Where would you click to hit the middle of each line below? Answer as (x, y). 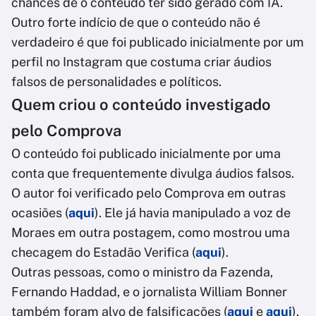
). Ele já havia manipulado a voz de (193, 213)
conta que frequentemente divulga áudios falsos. (153, 174)
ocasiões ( (40, 213)
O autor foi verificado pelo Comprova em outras (148, 193)
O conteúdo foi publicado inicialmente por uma (146, 154)
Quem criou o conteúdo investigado (141, 105)
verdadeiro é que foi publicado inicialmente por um (158, 42)
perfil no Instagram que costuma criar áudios (141, 62)
